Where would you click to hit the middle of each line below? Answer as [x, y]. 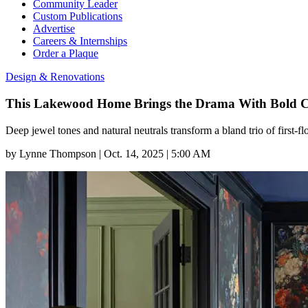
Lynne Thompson [58, 153]
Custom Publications [78, 16]
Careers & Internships [80, 41]
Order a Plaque [66, 54]
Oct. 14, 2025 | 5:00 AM [157, 153]
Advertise [54, 29]
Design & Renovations [55, 77]
